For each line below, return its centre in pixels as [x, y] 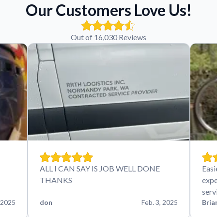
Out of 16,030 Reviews [108, 37]
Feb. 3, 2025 [159, 202]
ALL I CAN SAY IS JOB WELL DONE [100, 168]
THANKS [56, 180]
